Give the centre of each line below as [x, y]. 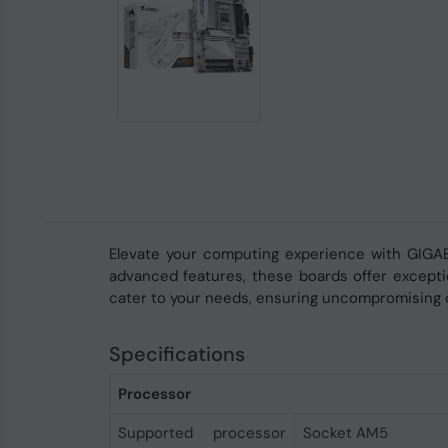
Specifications [176, 354]
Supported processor [201, 433]
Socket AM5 [345, 433]
